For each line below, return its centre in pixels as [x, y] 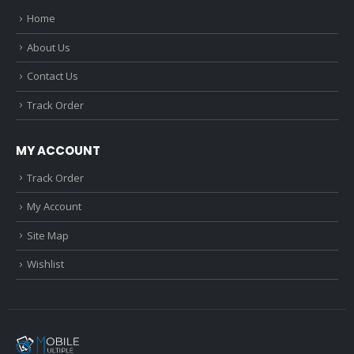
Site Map [48, 235]
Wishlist [45, 264]
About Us [49, 47]
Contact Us [53, 76]
